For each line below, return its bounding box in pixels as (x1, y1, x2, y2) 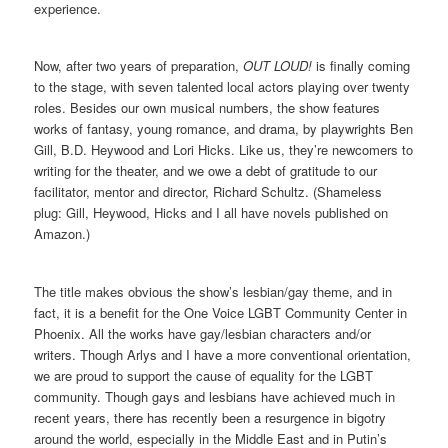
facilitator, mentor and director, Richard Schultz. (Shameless (34, 182, 383, 202)
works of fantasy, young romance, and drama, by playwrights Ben (34, 119, 414, 139)
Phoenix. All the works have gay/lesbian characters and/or (34, 323, 372, 343)
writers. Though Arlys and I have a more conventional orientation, (34, 344, 412, 364)
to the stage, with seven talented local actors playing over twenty (34, 77, 411, 97)
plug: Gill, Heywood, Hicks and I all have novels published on (34, 203, 389, 223)
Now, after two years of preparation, (34, 56, 244, 76)
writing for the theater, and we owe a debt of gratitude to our (34, 161, 378, 181)
